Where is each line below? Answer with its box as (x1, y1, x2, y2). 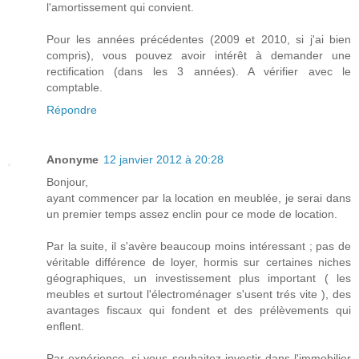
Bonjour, (46, 175, 88, 189)
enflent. (46, 320, 84, 333)
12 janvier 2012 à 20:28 (103, 153, 224, 167)
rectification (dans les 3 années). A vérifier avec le (46, 65, 351, 79)
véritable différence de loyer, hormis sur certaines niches (46, 256, 351, 269)
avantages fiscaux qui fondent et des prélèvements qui (46, 304, 351, 317)
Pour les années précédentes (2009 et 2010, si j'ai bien (46, 33, 351, 46)
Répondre (46, 103, 97, 117)
